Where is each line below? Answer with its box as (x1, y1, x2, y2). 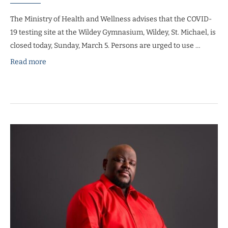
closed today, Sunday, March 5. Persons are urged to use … (10, 41, 201, 50)
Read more (10, 57, 46, 66)
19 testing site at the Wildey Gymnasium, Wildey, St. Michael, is (10, 27, 216, 37)
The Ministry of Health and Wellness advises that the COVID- (10, 14, 212, 23)
